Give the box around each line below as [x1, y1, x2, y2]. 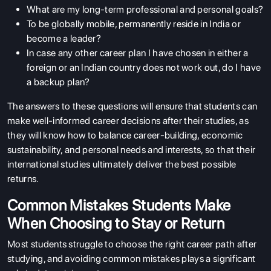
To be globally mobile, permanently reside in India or [27, 18, 241, 30]
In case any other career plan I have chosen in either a [27, 47, 249, 59]
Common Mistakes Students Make [7, 195, 231, 214]
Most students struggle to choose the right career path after [7, 238, 257, 250]
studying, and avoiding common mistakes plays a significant [7, 252, 256, 264]
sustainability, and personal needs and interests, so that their [7, 143, 256, 155]
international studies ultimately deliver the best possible [7, 158, 237, 170]
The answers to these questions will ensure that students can [7, 100, 258, 112]
